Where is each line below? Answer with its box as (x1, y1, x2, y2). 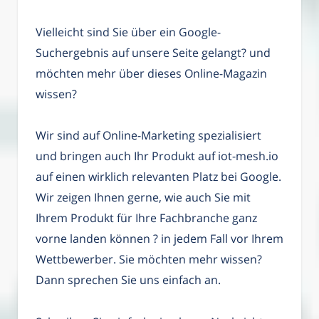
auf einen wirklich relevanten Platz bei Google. (36, 169, 281, 185)
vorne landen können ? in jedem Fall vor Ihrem (36, 231, 283, 247)
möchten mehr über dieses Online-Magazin (36, 65, 267, 81)
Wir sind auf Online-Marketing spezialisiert (36, 127, 261, 144)
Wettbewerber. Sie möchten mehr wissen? (36, 251, 262, 268)
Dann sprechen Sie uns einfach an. (36, 272, 221, 288)
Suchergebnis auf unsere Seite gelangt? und (36, 44, 271, 61)
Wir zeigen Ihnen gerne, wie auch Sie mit (36, 189, 251, 206)
